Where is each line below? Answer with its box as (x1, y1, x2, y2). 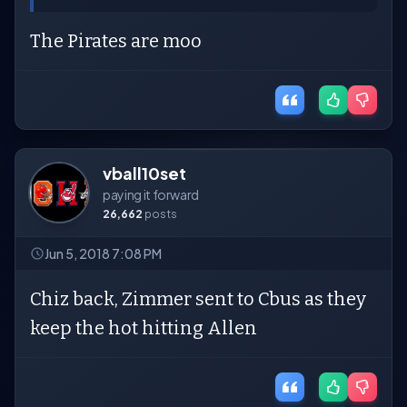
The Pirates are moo (30, 30, 202, 52)
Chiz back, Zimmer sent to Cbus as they (30, 288, 366, 310)
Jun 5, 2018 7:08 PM (45, 245, 162, 262)
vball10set (103, 163, 186, 184)
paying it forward (103, 186, 200, 203)
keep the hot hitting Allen (30, 317, 257, 339)
